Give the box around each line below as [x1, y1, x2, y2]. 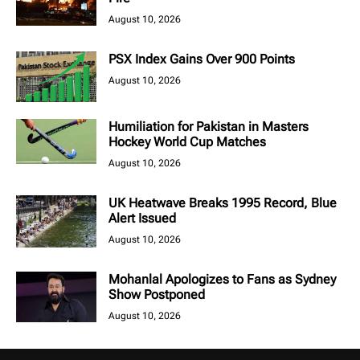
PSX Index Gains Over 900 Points [108, 51, 295, 67]
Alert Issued [108, 211, 176, 227]
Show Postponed [108, 287, 205, 303]
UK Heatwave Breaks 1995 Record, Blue [108, 195, 337, 211]
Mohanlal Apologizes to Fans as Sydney [108, 272, 336, 288]
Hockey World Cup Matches [108, 134, 266, 150]
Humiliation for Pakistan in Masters [108, 119, 309, 135]
